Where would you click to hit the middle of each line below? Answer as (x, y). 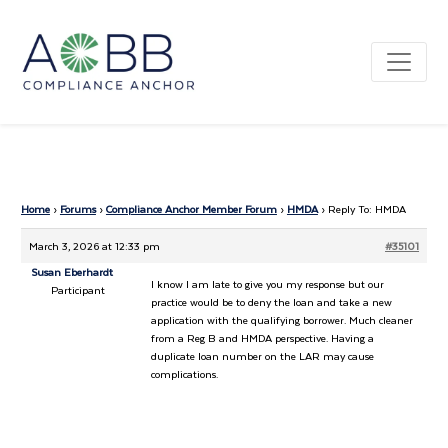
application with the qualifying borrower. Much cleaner (281, 319)
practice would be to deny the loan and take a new (271, 301)
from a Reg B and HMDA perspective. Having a (262, 337)
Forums (77, 208)
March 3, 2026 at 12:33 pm (94, 245)
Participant (78, 289)
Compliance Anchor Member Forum (191, 208)
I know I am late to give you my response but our (267, 283)
